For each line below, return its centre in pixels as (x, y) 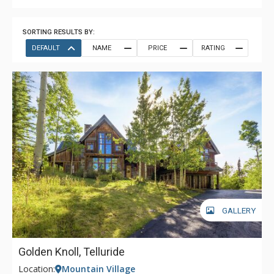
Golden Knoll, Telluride (72, 252)
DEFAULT (46, 48)
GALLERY (239, 210)
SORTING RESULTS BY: (59, 32)
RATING (213, 48)
